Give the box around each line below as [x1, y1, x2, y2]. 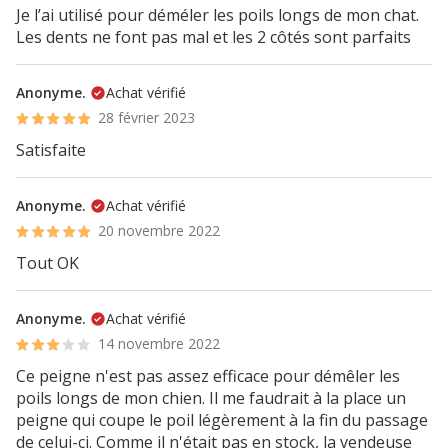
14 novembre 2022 [98, 334, 221, 353]
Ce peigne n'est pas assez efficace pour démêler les [16, 365, 400, 387]
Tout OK [16, 252, 79, 274]
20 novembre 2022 [98, 221, 221, 240]
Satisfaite [16, 139, 86, 161]
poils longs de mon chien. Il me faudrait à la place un [16, 387, 406, 409]
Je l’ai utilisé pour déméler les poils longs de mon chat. [16, 4, 419, 26]
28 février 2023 [98, 108, 196, 127]
